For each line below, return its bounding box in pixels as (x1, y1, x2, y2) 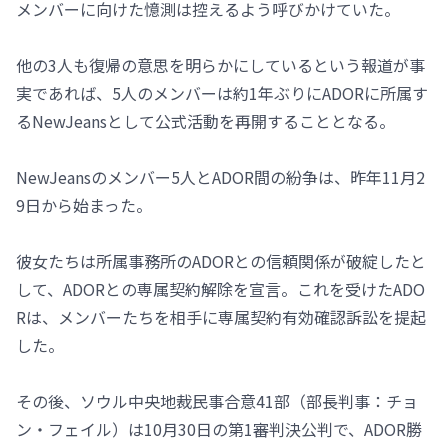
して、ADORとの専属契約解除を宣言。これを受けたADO (16, 276, 425, 301)
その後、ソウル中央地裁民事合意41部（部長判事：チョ (16, 388, 418, 413)
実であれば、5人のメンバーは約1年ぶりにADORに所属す (16, 80, 428, 105)
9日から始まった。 (16, 192, 152, 217)
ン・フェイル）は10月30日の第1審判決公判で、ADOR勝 (16, 416, 422, 441)
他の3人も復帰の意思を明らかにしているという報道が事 (16, 52, 425, 77)
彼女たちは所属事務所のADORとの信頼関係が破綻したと (16, 248, 426, 273)
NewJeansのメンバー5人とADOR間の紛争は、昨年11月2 (16, 164, 425, 189)
